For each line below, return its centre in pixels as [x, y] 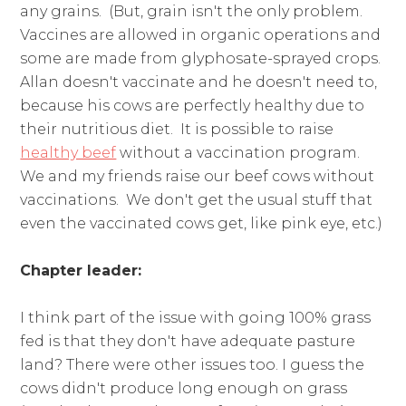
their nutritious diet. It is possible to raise [177, 130]
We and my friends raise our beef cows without [198, 177]
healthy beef [68, 153]
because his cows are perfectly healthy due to [193, 106]
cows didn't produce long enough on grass [184, 389]
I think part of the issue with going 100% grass [196, 318]
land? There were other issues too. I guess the [193, 365]
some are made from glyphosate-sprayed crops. [203, 59]
